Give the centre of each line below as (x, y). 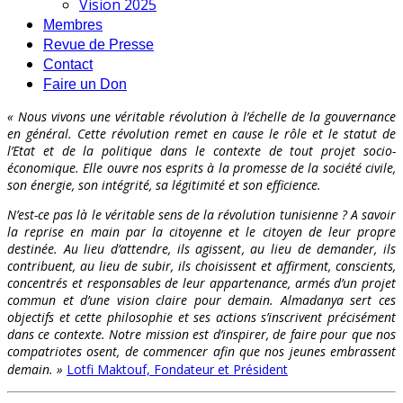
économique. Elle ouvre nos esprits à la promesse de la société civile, (201, 168)
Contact (68, 64)
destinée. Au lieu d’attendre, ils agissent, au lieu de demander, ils (201, 249)
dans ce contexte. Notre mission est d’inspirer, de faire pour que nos (201, 334)
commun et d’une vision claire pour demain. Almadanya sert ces (201, 300)
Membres (73, 25)
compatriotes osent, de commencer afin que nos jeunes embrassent (201, 351)
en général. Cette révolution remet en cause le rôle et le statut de (201, 134)
